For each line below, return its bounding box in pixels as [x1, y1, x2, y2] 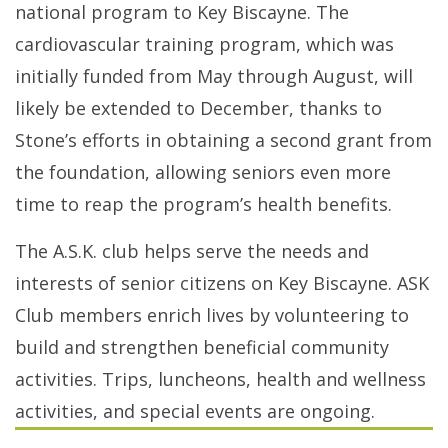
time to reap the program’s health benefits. [15, 192, 392, 217]
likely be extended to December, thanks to [15, 96, 382, 121]
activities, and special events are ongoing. [15, 399, 375, 424]
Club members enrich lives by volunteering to [15, 303, 409, 328]
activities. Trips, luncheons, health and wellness [15, 367, 426, 392]
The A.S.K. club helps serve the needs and [15, 239, 369, 264]
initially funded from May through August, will [15, 64, 413, 89]
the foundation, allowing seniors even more [15, 160, 391, 185]
